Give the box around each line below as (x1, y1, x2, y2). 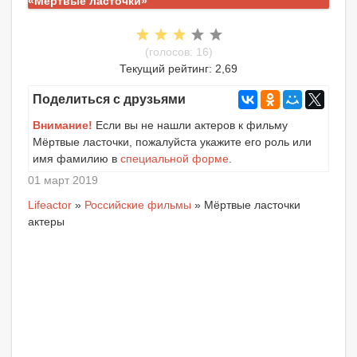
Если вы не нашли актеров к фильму (92, 118, 288, 131)
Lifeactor (28, 198, 72, 211)
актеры (28, 214, 65, 228)
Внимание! (33, 118, 92, 131)
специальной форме (120, 151, 229, 165)
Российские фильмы (84, 198, 191, 211)
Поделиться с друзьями (33, 92, 186, 106)
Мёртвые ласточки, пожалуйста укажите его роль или (33, 135, 312, 148)
